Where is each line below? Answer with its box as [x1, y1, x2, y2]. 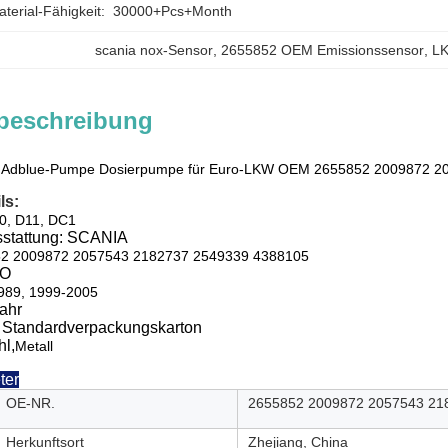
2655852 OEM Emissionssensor [221, 42, 425, 58]
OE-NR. [6, 395, 55, 411]
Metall [15, 338, 53, 354]
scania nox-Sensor [95, 42, 214, 58]
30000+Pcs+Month [113, 3, 232, 19]
